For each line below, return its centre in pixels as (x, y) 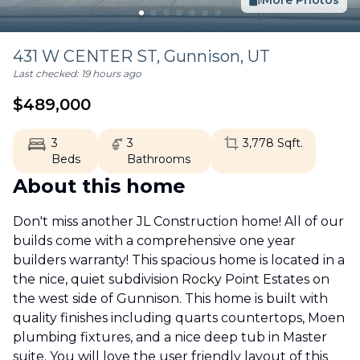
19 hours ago (111, 74)
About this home (99, 186)
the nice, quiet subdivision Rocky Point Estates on (171, 279)
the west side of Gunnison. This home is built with (170, 299)
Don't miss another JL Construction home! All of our (178, 221)
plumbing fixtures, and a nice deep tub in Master (170, 337)
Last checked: (47, 74)
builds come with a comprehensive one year (154, 241)
